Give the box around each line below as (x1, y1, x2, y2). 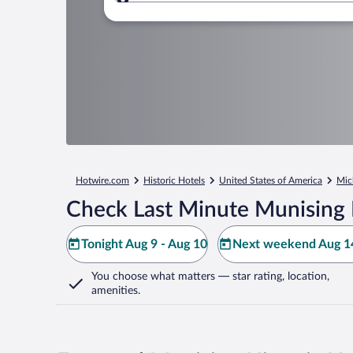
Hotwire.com (76, 176, 129, 185)
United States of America (219, 176, 322, 185)
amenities (91, 285, 138, 296)
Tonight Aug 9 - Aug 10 (81, 238, 207, 251)
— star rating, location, (215, 271, 329, 282)
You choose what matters (91, 271, 215, 282)
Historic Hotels (143, 176, 205, 185)
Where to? (148, 2, 206, 16)
